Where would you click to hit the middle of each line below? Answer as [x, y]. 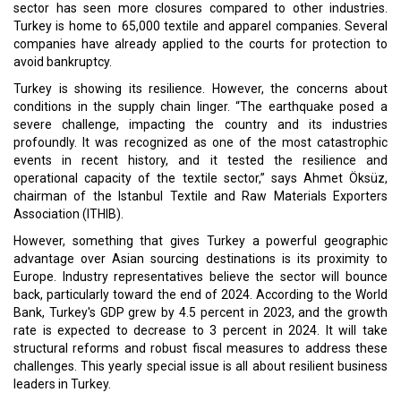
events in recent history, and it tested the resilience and [200, 160]
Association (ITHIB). [68, 214]
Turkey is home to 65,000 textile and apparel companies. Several [200, 26]
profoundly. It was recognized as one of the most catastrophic [200, 142]
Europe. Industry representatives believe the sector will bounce [200, 277]
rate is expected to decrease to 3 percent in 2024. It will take [200, 330]
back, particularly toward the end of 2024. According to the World [200, 294]
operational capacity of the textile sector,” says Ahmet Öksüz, [200, 178]
